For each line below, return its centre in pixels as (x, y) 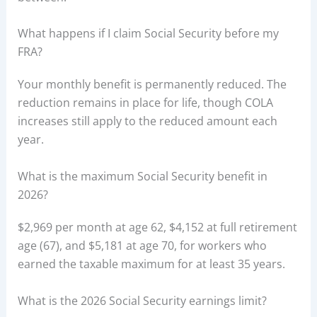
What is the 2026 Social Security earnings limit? (142, 300)
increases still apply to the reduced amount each (147, 121)
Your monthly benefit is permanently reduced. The (152, 85)
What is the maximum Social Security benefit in (142, 176)
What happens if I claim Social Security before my (148, 34)
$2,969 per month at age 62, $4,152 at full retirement (157, 227)
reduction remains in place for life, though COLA (145, 103)
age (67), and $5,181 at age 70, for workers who (142, 245)
